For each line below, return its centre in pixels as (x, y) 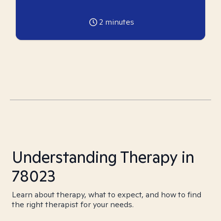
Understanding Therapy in (103, 157)
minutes (118, 22)
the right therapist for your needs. (73, 204)
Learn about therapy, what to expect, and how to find (107, 195)
